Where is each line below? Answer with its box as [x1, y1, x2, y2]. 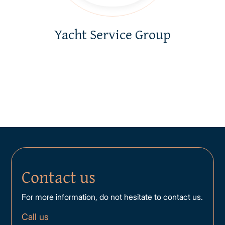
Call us [22, 211, 49, 222]
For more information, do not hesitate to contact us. [22, 192, 203, 202]
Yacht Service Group [54, 24, 171, 44]
